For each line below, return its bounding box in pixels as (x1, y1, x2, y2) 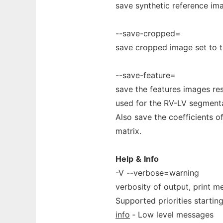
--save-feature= (115, 70, 176, 80)
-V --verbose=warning (115, 168, 199, 178)
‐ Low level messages (130, 210, 214, 220)
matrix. (115, 126, 141, 136)
